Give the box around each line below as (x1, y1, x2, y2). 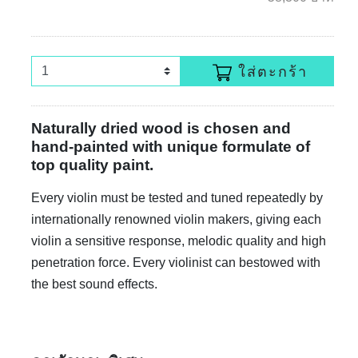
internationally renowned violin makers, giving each (31, 213, 321, 227)
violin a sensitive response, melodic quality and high (31, 234, 326, 249)
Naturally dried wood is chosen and (31, 120, 291, 137)
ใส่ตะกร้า (238, 63, 308, 80)
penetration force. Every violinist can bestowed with (31, 256, 320, 270)
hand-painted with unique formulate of (31, 138, 310, 156)
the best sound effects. (31, 277, 157, 292)
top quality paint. (31, 157, 153, 174)
